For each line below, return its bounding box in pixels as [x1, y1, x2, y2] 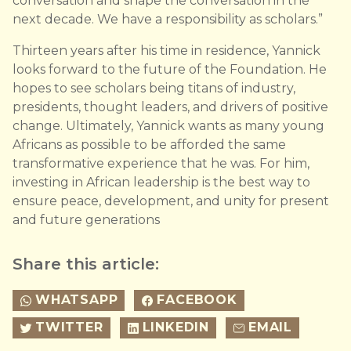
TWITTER [35, 320, 103, 335]
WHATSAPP [35, 292, 118, 308]
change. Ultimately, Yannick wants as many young [13, 118, 324, 134]
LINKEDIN [142, 320, 210, 335]
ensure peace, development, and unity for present [13, 194, 329, 209]
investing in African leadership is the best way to [13, 175, 310, 190]
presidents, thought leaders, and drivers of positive [13, 100, 328, 115]
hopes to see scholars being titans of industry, [13, 81, 295, 96]
